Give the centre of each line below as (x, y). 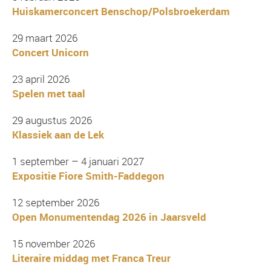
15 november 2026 (54, 244)
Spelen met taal (49, 94)
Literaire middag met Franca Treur (91, 258)
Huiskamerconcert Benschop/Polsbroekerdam (121, 11)
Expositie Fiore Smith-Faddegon (88, 176)
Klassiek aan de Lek (58, 135)
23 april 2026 (41, 79)
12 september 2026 (56, 203)
